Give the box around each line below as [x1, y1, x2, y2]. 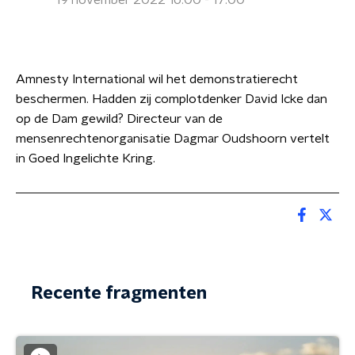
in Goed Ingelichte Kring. [16, 152, 158, 165]
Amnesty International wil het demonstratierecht [16, 73, 298, 86]
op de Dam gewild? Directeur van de [16, 113, 223, 125]
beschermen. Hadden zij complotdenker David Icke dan [16, 93, 327, 105]
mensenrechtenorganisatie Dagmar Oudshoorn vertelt [16, 132, 330, 145]
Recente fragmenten [32, 284, 207, 302]
